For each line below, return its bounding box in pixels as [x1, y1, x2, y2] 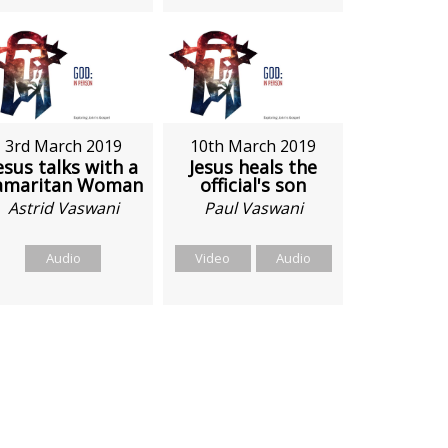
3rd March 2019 [4, 135, 122, 158]
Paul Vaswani [203, 197, 303, 220]
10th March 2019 [190, 135, 317, 158]
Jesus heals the [189, 155, 318, 180]
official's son [200, 173, 307, 198]
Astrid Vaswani [7, 197, 119, 220]
